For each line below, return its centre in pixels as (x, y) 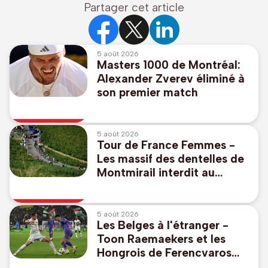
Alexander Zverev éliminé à (171, 79)
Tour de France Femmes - (166, 145)
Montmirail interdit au (156, 173)
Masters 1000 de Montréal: (169, 65)
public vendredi (138, 187)
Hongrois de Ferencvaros (164, 253)
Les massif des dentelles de (170, 159)
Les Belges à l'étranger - (163, 226)
